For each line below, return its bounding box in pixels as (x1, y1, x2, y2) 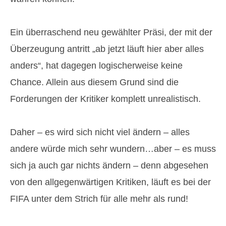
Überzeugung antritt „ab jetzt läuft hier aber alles (10, 44, 204, 54)
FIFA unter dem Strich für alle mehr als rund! (10, 194, 188, 204)
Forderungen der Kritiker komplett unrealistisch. (10, 94, 201, 104)
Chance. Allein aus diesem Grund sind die (10, 77, 179, 88)
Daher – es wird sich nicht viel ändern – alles (10, 127, 190, 138)
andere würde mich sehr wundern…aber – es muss (10, 144, 216, 154)
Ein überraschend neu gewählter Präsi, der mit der (10, 27, 212, 38)
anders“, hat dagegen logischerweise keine (10, 61, 183, 71)
